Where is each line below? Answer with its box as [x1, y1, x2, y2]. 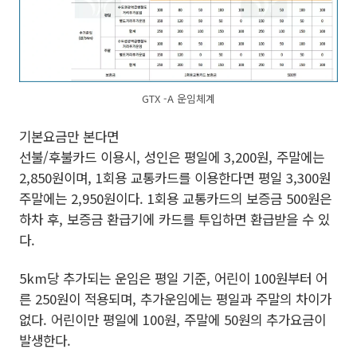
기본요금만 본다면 [19, 127, 119, 146]
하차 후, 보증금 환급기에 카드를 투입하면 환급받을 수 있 [19, 210, 330, 229]
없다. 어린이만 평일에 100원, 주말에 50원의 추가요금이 [19, 310, 326, 329]
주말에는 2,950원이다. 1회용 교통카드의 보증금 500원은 [19, 189, 331, 208]
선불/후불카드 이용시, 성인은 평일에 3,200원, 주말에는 [19, 147, 324, 167]
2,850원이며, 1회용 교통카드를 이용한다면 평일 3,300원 [19, 168, 331, 187]
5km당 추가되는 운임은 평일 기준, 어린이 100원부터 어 [19, 269, 328, 288]
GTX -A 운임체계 [142, 91, 215, 107]
